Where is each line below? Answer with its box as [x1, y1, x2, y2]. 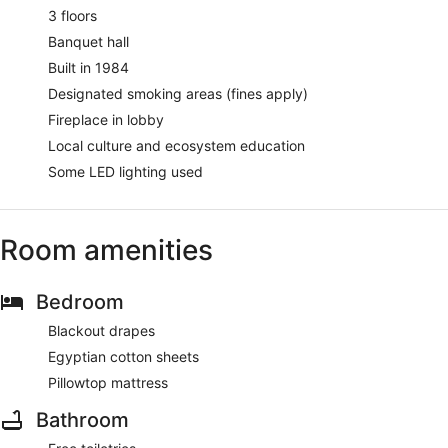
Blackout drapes [48, 321, 155, 339]
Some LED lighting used [48, 162, 203, 180]
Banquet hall [48, 32, 129, 50]
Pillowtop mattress [48, 373, 168, 391]
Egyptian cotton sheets [48, 347, 199, 365]
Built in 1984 [48, 58, 129, 76]
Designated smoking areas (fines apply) [48, 84, 308, 102]
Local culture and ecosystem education [48, 136, 305, 154]
